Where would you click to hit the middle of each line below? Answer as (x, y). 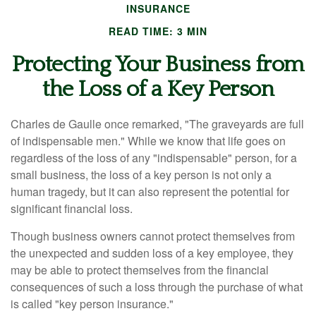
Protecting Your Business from (158, 65)
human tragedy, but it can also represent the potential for (150, 192)
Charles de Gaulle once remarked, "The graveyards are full (157, 124)
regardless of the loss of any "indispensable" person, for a (154, 158)
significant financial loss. (72, 208)
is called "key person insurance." (92, 304)
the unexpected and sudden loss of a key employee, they (152, 253)
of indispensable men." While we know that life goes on (148, 141)
